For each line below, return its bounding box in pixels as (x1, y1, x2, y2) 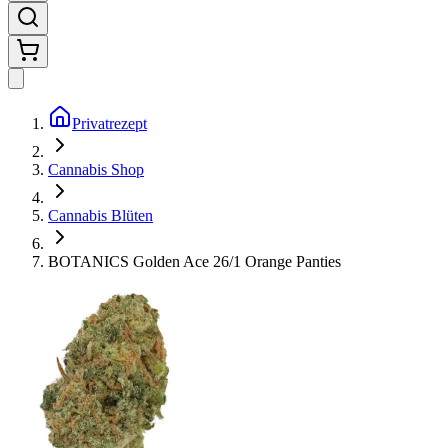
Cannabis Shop (48, 161, 144, 178)
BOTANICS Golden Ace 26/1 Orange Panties (48, 253, 341, 270)
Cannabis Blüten (48, 207, 153, 224)
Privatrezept (72, 115, 147, 132)
